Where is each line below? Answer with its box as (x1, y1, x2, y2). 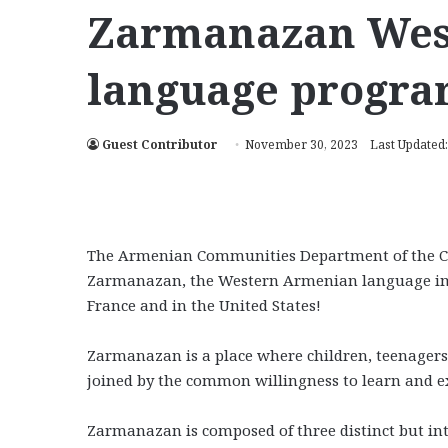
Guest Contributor (102, 135, 218, 153)
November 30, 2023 (245, 135, 358, 153)
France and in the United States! (87, 294, 321, 315)
